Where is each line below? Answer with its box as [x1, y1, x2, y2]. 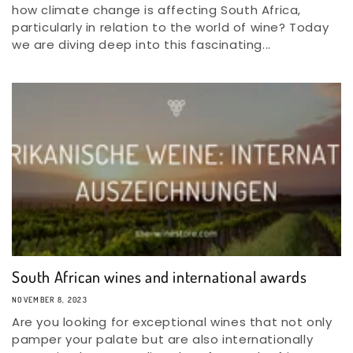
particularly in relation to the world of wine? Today [12, 19, 329, 35]
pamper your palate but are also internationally [12, 331, 314, 347]
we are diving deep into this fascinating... [12, 36, 271, 53]
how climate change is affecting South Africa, [12, 2, 302, 18]
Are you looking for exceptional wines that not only [12, 314, 333, 330]
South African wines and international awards [12, 266, 307, 287]
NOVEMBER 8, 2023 [12, 295, 87, 304]
